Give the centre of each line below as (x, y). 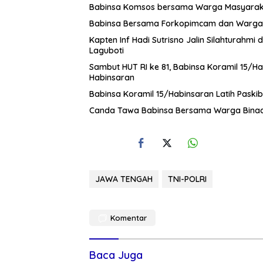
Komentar (129, 218)
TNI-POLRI (187, 179)
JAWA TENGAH (124, 179)
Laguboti (107, 51)
